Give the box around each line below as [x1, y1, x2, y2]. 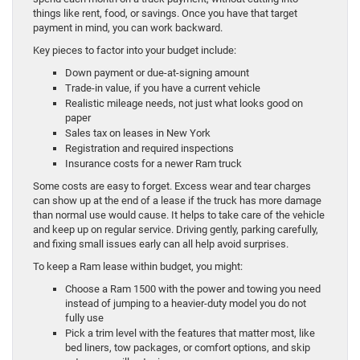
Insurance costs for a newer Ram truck [65, 157, 247, 170]
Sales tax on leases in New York [65, 126, 215, 139]
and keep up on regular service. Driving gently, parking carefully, [33, 223, 318, 235]
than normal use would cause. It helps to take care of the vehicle [33, 208, 325, 221]
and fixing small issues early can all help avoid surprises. [33, 237, 288, 250]
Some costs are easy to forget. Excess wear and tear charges [33, 179, 311, 192]
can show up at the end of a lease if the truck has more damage [33, 194, 321, 207]
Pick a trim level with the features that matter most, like [65, 326, 315, 339]
